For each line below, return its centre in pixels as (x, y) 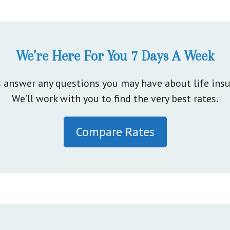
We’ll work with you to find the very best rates (114, 98)
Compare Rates (115, 131)
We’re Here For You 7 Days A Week (115, 56)
